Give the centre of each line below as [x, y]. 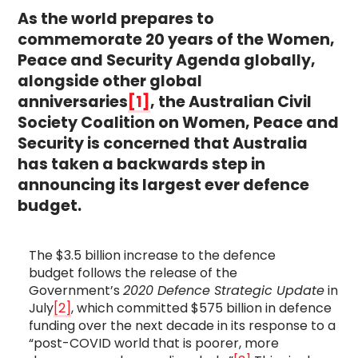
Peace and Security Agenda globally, [167, 60]
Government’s [76, 291]
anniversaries [73, 101]
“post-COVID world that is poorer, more [153, 344]
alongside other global [110, 81]
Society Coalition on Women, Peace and [179, 122]
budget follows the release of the [133, 273]
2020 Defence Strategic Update [223, 291]
